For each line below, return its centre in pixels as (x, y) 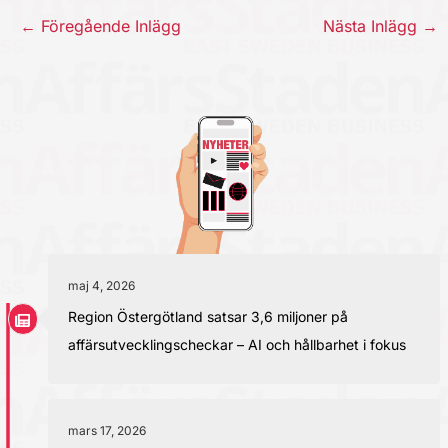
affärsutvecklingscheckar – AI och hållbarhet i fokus (236, 345)
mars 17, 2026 (106, 431)
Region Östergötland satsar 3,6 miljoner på (207, 317)
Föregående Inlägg (108, 25)
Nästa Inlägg (373, 25)
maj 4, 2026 (101, 286)
